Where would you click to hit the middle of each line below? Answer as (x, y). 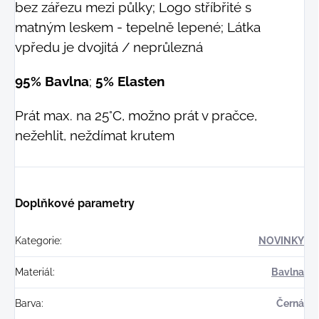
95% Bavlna (52, 82)
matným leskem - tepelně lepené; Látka (138, 27)
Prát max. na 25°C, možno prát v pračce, (136, 116)
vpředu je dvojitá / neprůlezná (109, 47)
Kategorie (37, 241)
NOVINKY (281, 241)
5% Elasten (130, 82)
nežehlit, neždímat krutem (95, 136)
